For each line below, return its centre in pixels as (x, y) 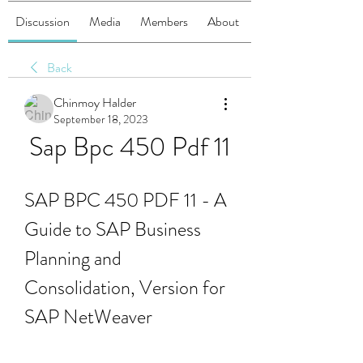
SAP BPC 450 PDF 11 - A (126, 200)
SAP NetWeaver (88, 317)
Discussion (43, 21)
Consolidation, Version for (125, 288)
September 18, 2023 (101, 119)
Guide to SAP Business (113, 229)
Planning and (73, 258)
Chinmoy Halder (95, 102)
